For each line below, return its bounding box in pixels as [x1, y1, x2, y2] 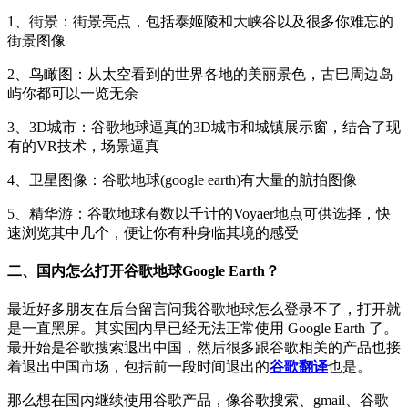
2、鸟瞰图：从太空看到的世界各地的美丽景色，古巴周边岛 [7, 66, 393, 82]
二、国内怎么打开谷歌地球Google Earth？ [7, 263, 280, 280]
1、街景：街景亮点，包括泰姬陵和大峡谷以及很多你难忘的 [7, 13, 393, 29]
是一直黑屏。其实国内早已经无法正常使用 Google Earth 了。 [7, 321, 398, 337]
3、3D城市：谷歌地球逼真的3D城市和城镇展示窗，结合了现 [7, 118, 401, 135]
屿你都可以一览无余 [7, 85, 138, 101]
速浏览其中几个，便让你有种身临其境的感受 [7, 224, 299, 240]
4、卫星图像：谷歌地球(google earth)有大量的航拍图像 [7, 171, 357, 188]
